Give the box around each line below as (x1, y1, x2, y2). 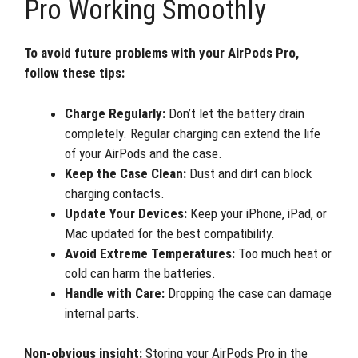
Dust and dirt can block (186, 165, 312, 181)
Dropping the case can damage (165, 284, 332, 301)
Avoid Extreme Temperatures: (65, 245, 235, 261)
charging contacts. (65, 185, 165, 201)
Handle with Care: (65, 284, 165, 301)
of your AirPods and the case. (65, 145, 222, 161)
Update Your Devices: (65, 205, 187, 221)
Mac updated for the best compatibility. (65, 225, 275, 241)
